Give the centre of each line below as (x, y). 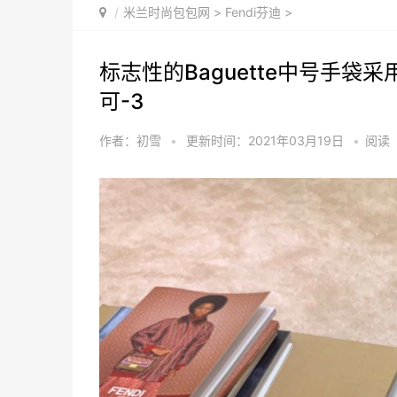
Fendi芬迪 (253, 12)
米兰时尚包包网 (167, 12)
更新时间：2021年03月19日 (267, 140)
